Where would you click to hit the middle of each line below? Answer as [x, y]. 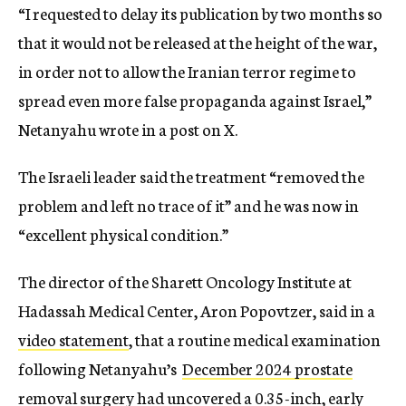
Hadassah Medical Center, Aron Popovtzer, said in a [197, 310]
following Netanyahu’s [100, 368]
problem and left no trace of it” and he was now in [188, 205]
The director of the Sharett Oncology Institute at [185, 281]
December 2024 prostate [267, 368]
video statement [73, 339]
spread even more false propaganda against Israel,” [195, 100]
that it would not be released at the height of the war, [198, 42]
